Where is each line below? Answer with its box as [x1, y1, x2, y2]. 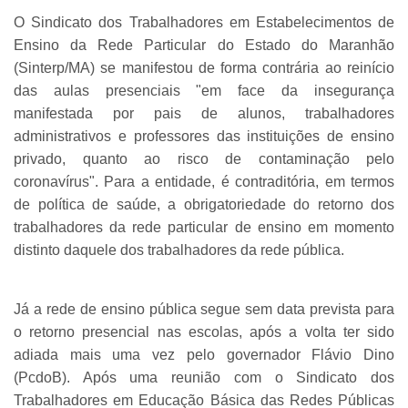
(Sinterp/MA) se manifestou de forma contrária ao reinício [14, 59, 394, 76]
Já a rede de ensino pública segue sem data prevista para [14, 301, 394, 317]
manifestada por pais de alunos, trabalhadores [14, 105, 394, 121]
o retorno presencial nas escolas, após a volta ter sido [14, 323, 394, 340]
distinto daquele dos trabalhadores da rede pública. [14, 241, 344, 258]
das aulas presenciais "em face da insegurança [14, 82, 394, 98]
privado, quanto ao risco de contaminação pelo [14, 150, 394, 167]
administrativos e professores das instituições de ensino [14, 127, 394, 144]
